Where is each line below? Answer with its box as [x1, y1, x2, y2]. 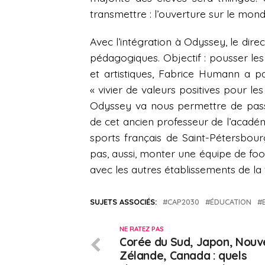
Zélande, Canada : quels [119, 248, 247, 263]
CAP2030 [167, 197, 199, 207]
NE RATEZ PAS [119, 225, 164, 234]
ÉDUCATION [210, 197, 251, 207]
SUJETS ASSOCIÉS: [90, 197, 157, 207]
